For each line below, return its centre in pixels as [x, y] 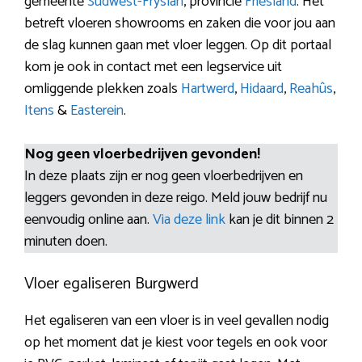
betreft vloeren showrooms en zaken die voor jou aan [180, 24]
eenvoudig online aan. [88, 220]
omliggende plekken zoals [103, 89]
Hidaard [262, 89]
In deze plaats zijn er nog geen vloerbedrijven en [164, 177]
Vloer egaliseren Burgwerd [112, 284]
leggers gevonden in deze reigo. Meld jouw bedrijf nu [176, 198]
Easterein [97, 111]
